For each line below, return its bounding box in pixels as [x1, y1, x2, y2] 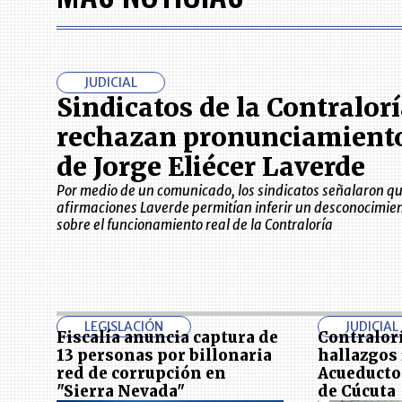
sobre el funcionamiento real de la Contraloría [56, 216, 333, 234]
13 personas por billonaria [56, 345, 272, 366]
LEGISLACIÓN [83, 318, 163, 335]
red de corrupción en [56, 363, 226, 384]
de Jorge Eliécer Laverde [56, 151, 365, 184]
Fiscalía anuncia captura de [56, 328, 278, 348]
